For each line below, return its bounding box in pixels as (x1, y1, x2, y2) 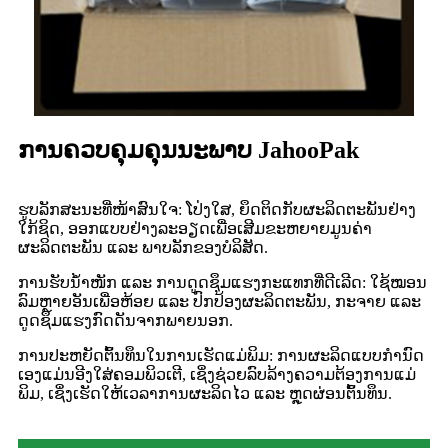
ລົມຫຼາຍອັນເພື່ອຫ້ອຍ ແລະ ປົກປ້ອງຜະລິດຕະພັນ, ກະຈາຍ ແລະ (18, 293, 421, 311)
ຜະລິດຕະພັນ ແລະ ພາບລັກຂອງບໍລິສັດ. (18, 239, 268, 257)
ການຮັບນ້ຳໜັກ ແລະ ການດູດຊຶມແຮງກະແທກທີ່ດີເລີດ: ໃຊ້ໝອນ (18, 274, 427, 292)
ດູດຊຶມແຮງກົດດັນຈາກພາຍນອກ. (18, 312, 233, 330)
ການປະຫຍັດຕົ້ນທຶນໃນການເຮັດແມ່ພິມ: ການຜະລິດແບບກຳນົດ (18, 347, 424, 365)
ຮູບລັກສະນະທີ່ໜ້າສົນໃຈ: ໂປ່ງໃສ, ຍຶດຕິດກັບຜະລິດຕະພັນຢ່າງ (18, 201, 416, 219)
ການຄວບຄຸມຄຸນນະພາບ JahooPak (18, 137, 359, 164)
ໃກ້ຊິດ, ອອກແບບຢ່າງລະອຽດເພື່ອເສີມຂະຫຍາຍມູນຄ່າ (18, 220, 372, 238)
